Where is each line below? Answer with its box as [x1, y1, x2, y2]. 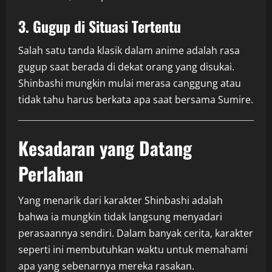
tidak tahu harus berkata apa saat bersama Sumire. [18, 93, 253, 107]
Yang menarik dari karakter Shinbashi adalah [18, 194, 223, 208]
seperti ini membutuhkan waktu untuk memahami [18, 243, 248, 257]
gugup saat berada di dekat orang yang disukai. [18, 60, 234, 74]
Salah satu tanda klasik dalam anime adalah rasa [18, 44, 240, 58]
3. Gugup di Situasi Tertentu [18, 15, 181, 38]
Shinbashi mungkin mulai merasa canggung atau [18, 76, 241, 90]
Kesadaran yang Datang [18, 134, 192, 162]
